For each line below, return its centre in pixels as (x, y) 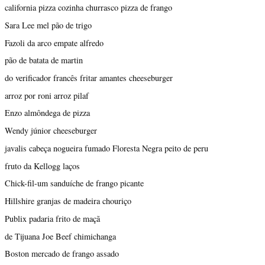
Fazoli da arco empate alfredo (54, 43)
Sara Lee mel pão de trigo (48, 25)
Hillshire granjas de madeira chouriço (68, 201)
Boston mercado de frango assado (62, 254)
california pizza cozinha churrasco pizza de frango (88, 8)
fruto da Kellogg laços (42, 166)
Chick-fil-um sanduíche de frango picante (74, 183)
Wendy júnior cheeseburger (51, 131)
